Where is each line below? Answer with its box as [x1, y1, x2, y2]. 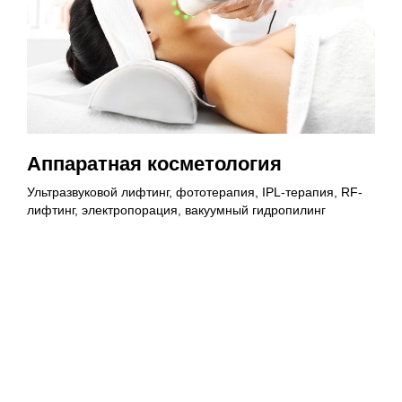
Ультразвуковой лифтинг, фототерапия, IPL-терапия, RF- [27, 185, 363, 200]
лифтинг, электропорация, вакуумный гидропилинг [27, 203, 326, 218]
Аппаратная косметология [27, 153, 282, 176]
